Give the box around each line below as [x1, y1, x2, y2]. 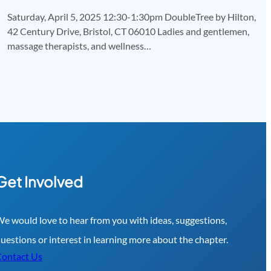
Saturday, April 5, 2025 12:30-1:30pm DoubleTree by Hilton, [7, 10, 256, 22]
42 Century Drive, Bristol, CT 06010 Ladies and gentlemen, [7, 25, 249, 37]
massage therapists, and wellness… [7, 39, 151, 51]
